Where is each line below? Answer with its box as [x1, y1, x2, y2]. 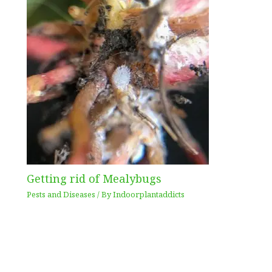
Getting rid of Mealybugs [27, 171, 162, 186]
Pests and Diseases [27, 188, 96, 200]
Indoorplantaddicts [113, 188, 185, 200]
